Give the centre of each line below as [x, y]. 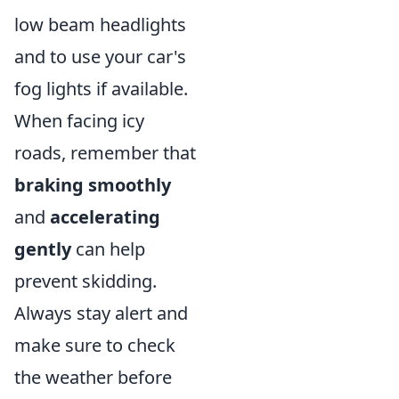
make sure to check [95, 346]
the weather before [93, 378]
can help [108, 249]
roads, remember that [105, 153]
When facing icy [79, 121]
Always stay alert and [101, 313]
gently [43, 249]
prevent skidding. [85, 281]
